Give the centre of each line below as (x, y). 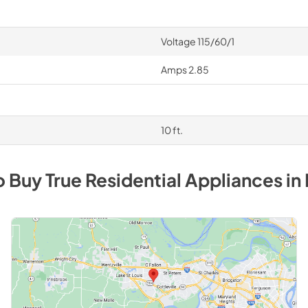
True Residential (113, 180)
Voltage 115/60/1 (197, 41)
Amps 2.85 (185, 69)
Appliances (233, 180)
